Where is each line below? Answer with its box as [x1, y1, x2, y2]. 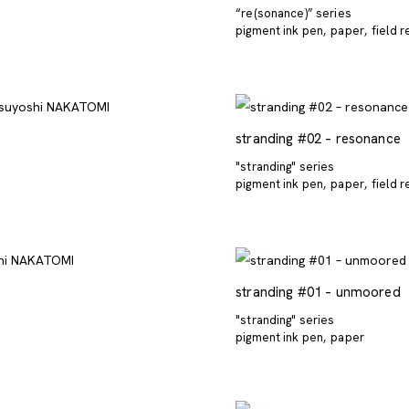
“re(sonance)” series [236, 5, 351, 21]
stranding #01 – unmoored [236, 282, 401, 301]
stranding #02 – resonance [236, 129, 401, 148]
